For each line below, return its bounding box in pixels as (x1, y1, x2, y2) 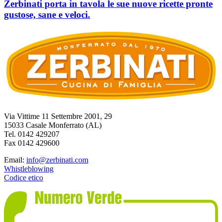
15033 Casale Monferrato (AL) (4, 120, 102, 129)
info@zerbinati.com (26, 155, 88, 164)
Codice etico (4, 173, 43, 182)
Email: (4, 155, 26, 164)
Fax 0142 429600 (4, 138, 59, 147)
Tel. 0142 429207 (4, 129, 59, 138)
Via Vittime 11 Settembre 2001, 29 (4, 111, 112, 120)
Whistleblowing (4, 164, 54, 173)
